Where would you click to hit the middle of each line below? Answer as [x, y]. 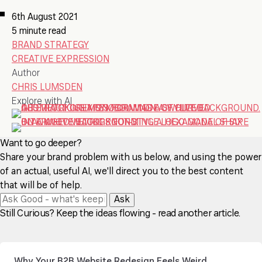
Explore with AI [42, 102]
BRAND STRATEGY [50, 46]
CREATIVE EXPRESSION [61, 60]
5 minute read [39, 32]
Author [26, 74]
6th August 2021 [45, 18]
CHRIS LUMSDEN [47, 88]
